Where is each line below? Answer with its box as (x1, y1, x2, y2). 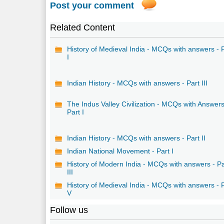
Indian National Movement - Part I (67, 146, 174, 155)
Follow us (50, 204, 88, 215)
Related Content (50, 22, 115, 32)
